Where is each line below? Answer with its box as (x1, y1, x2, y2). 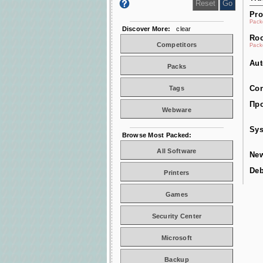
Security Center (151, 213, 202, 220)
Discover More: (118, 25, 171, 32)
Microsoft (161, 234, 193, 241)
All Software (157, 147, 197, 154)
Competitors (156, 41, 197, 48)
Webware (162, 106, 191, 113)
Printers (164, 169, 190, 176)
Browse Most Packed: (118, 131, 192, 139)
